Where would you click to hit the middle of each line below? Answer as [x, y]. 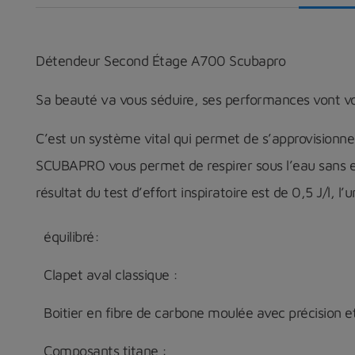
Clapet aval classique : [111, 274]
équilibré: [71, 236]
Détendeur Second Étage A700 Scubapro [160, 60]
